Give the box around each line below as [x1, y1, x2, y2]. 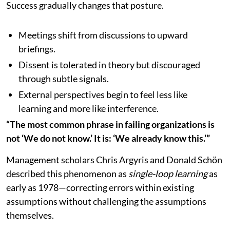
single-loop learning [128, 168, 207, 180]
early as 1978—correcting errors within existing [6, 182, 194, 194]
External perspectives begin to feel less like [18, 89, 187, 101]
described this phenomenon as [6, 168, 128, 180]
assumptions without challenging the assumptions [6, 196, 206, 207]
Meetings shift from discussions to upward [18, 29, 188, 41]
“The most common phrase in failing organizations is [6, 119, 215, 130]
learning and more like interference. [18, 103, 159, 114]
